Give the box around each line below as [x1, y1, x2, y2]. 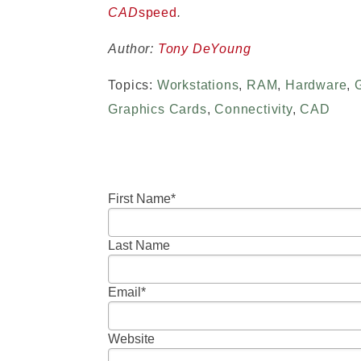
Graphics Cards [108, 102, 207, 116]
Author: [108, 42, 158, 56]
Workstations [156, 78, 239, 92]
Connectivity [214, 102, 293, 116]
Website [108, 332, 156, 346]
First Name [108, 192, 172, 205]
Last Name [108, 239, 171, 252]
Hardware [285, 78, 347, 92]
